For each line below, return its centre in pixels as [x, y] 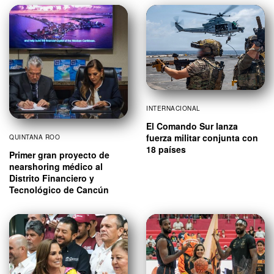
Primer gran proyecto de [59, 155]
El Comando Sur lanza [192, 126]
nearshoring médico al [56, 167]
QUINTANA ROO [35, 137]
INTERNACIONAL [173, 109]
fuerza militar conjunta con [202, 138]
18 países [166, 150]
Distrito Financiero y [52, 178]
